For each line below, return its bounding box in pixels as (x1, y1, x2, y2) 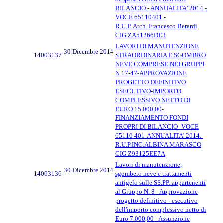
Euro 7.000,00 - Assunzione (115, 214, 190, 222)
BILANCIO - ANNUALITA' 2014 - (115, 4, 207, 12)
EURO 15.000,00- (115, 105, 164, 112)
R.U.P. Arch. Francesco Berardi (115, 22, 197, 30)
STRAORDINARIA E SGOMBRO (115, 51, 206, 59)
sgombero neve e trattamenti (115, 169, 192, 177)
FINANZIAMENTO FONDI (115, 113, 188, 121)
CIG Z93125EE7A (115, 149, 165, 157)
